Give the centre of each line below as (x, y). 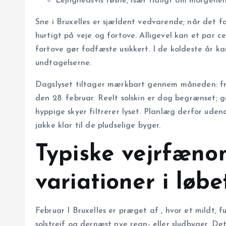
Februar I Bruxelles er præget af (98, 211)
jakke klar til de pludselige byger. (98, 126)
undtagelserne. (64, 63)
